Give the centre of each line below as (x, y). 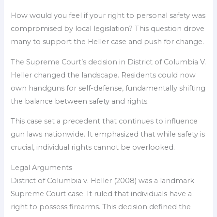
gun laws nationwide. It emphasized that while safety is (108, 134)
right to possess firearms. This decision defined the (101, 207)
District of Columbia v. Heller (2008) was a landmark (103, 180)
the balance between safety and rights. (80, 101)
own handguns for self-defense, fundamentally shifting (108, 88)
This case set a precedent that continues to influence (104, 121)
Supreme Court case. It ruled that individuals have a (101, 194)
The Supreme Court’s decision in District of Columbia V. (108, 62)
